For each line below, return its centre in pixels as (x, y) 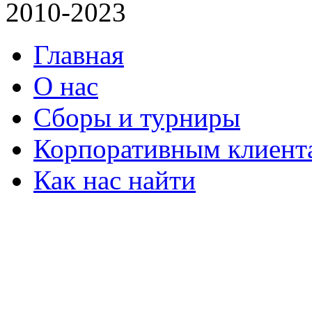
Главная (79, 54)
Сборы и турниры (137, 117)
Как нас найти (115, 180)
